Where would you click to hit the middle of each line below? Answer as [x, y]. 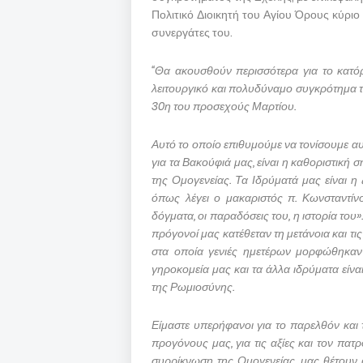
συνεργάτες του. [192, 32]
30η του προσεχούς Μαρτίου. [224, 106]
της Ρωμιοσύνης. [193, 286]
